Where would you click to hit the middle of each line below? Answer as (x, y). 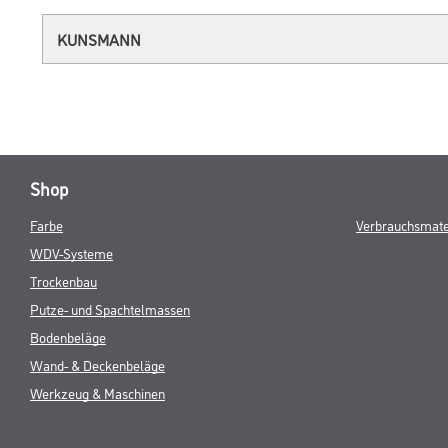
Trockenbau (63, 280)
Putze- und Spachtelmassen (110, 308)
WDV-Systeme (71, 252)
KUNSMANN (99, 38)
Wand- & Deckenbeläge (97, 364)
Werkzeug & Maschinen (97, 392)
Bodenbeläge (68, 336)
